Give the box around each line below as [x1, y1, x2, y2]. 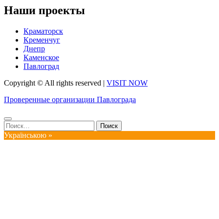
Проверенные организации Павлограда [4, 95, 136, 104]
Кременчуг [23, 36, 60, 44]
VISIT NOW [107, 79, 148, 88]
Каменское [23, 53, 59, 62]
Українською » [4, 131, 52, 140]
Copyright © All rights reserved [4, 79, 103, 88]
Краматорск [23, 27, 63, 36]
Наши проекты [4, 4, 85, 17]
